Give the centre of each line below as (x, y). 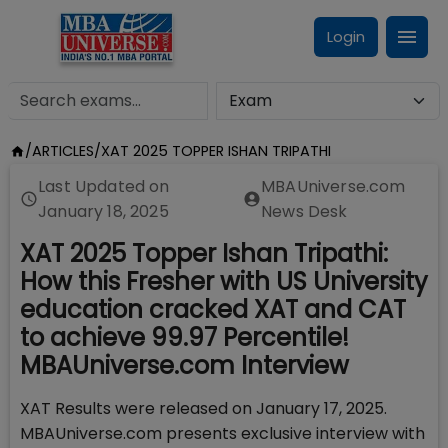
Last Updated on (104, 186)
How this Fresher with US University (224, 281)
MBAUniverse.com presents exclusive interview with (222, 433)
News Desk (304, 211)
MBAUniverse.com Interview (184, 365)
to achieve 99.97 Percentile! (184, 337)
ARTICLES (62, 151)
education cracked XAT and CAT (213, 309)
